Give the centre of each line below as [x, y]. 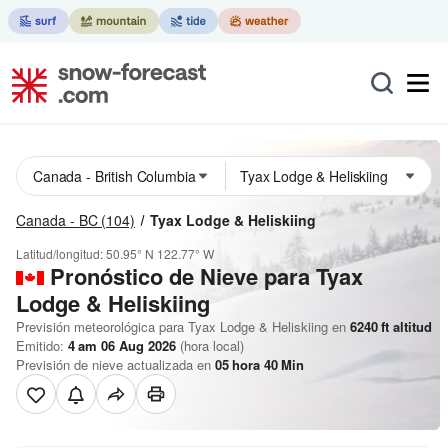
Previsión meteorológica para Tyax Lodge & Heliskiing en [181, 326]
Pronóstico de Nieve [154, 276]
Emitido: [42, 345]
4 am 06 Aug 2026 [122, 345]
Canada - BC [57, 220]
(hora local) [210, 345]
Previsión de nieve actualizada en [115, 364]
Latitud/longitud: [61, 253]
